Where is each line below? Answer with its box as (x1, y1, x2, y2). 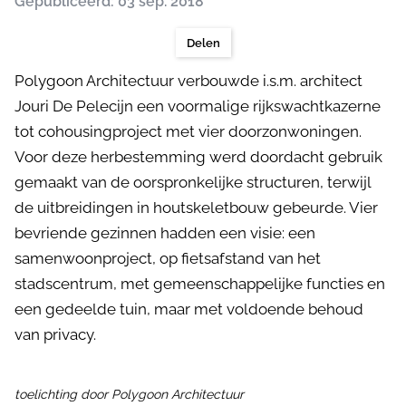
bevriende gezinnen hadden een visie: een (14, 224, 315, 242)
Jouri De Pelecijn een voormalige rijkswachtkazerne (14, 97, 381, 115)
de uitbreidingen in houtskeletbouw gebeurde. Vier (14, 198, 378, 217)
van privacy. (14, 325, 96, 343)
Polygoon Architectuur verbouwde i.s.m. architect (14, 72, 362, 90)
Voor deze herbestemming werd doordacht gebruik (14, 148, 382, 166)
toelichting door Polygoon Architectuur (14, 387, 244, 401)
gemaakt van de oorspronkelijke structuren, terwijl (14, 173, 371, 191)
